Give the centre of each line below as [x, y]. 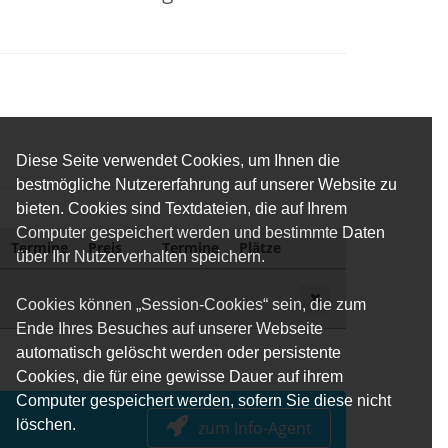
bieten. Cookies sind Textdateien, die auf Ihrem [181, 208]
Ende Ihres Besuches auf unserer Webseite [169, 328]
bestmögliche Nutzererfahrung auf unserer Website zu [206, 184]
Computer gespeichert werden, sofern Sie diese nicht [203, 400]
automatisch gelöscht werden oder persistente [178, 352]
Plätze [260, 247]
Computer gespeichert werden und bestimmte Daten [200, 232]
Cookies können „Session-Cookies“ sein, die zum [191, 304]
